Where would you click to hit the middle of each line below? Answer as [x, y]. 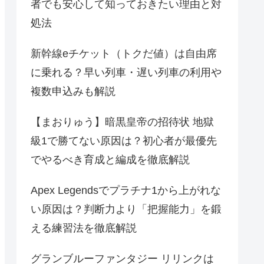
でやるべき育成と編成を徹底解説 [110, 159]
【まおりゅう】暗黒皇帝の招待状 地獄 [122, 122]
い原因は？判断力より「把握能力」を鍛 [126, 209]
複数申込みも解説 [73, 91]
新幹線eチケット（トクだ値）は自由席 [124, 53]
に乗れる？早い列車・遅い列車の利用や [126, 72]
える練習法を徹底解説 [84, 228]
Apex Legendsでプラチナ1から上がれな [126, 190]
